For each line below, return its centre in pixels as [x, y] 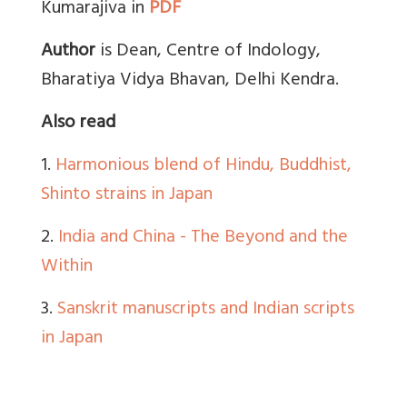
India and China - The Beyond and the [203, 239]
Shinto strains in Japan [127, 196]
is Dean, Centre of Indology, [210, 53]
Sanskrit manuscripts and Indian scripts [206, 311]
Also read [78, 124]
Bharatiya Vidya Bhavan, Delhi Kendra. [190, 82]
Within [67, 268]
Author [70, 53]
